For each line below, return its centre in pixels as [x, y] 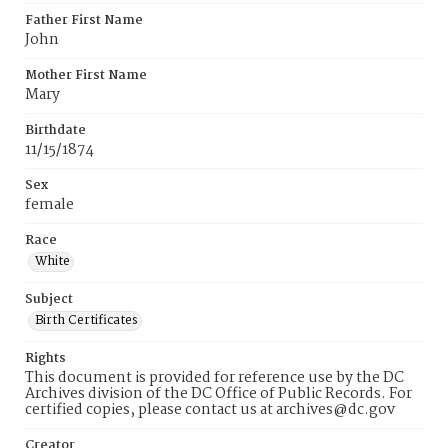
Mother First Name [86, 75]
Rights [45, 358]
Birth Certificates [86, 320]
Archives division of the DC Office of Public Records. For [218, 394]
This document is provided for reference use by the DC [214, 378]
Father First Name [84, 20]
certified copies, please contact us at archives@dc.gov [210, 410]
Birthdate [55, 130]
